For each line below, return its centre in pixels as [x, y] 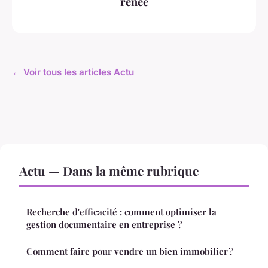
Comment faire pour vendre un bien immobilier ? [130, 252]
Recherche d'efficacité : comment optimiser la [121, 212]
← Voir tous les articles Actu [73, 72]
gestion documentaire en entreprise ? [104, 225]
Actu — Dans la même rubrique [109, 171]
